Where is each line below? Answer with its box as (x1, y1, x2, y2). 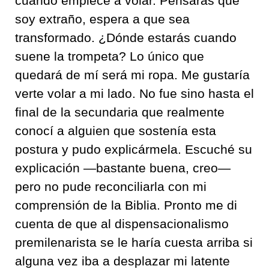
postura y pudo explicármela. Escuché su (15, 142, 252, 156)
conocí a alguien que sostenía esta (15, 124, 216, 138)
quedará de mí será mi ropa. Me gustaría (15, 68, 250, 82)
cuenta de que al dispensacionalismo (15, 217, 229, 231)
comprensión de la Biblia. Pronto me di (15, 198, 237, 212)
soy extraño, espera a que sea (15, 12, 190, 26)
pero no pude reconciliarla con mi (15, 180, 207, 193)
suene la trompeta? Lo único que (15, 49, 204, 63)
